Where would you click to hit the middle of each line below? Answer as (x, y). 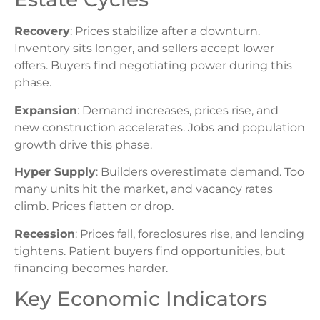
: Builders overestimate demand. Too (200, 172)
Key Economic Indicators (141, 298)
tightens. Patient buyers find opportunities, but (150, 251)
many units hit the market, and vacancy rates (144, 189)
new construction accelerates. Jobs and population (160, 127)
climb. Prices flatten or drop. (94, 206)
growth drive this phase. (83, 144)
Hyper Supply (55, 172)
